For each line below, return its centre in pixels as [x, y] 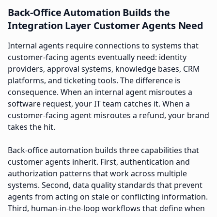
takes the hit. [31, 127]
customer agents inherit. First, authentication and [99, 162]
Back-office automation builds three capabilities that [103, 150]
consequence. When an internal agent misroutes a [100, 92]
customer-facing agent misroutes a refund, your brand [108, 115]
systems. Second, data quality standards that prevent [105, 185]
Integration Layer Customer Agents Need [106, 25]
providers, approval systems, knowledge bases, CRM [104, 69]
